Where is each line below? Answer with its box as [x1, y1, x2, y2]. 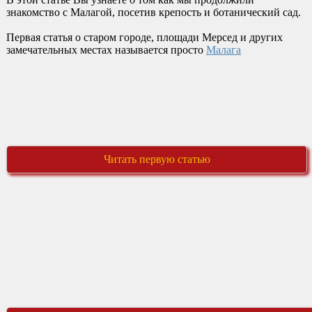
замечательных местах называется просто [6, 44, 206, 56]
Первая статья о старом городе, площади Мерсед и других [6, 31, 283, 44]
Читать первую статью [103, 153, 210, 166]
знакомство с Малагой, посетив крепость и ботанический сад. [6, 6, 301, 19]
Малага [205, 44, 241, 56]
